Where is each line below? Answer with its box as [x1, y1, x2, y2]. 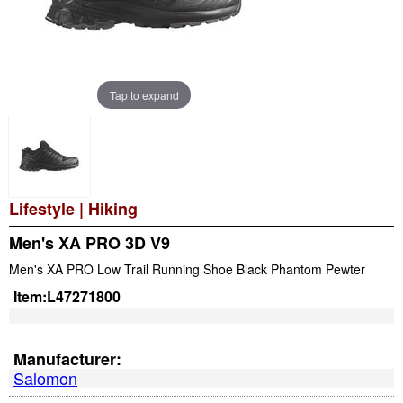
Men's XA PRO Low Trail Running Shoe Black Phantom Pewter [9, 259, 365, 278]
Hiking [88, 197, 138, 220]
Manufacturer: [13, 347, 121, 372]
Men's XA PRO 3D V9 [9, 231, 170, 255]
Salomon [13, 366, 77, 390]
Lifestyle [9, 197, 75, 220]
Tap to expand [109, 86, 179, 103]
